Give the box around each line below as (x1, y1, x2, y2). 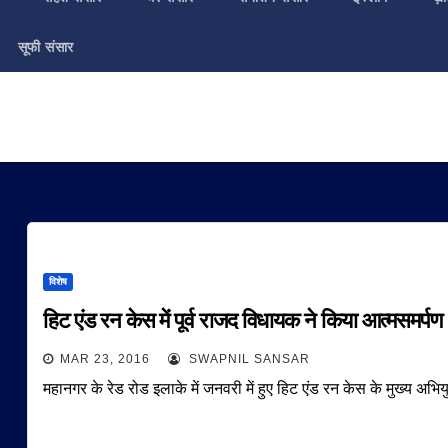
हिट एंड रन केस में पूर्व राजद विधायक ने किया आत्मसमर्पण (42, 307, 442, 334)
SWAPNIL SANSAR (184, 352, 310, 366)
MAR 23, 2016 (59, 352, 150, 366)
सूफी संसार (17, 38, 74, 56)
